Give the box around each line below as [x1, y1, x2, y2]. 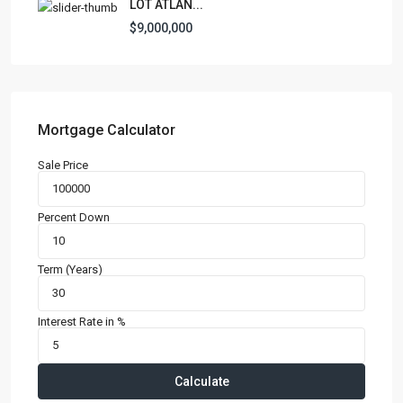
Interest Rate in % [38, 314, 126, 328]
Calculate [174, 373, 229, 389]
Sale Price [38, 157, 88, 172]
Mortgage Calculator [38, 121, 175, 139]
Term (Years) [38, 262, 103, 276]
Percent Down [38, 210, 110, 224]
